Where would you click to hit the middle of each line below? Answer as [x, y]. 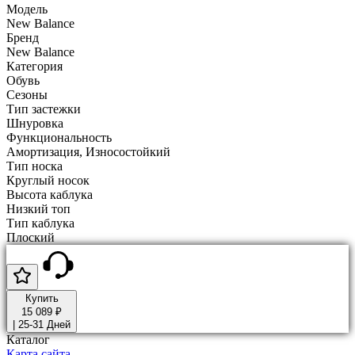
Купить [42, 298]
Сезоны [27, 94]
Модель [27, 9]
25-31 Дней [44, 324]
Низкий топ [38, 208]
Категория [34, 66]
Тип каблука [40, 223]
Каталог [28, 339]
